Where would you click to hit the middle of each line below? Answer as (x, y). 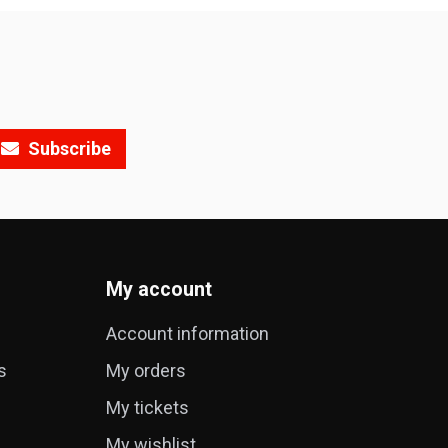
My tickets (147, 407)
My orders (146, 370)
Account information (187, 333)
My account (159, 289)
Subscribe (67, 148)
